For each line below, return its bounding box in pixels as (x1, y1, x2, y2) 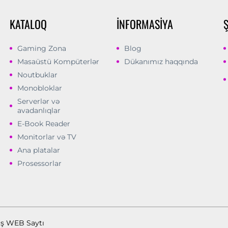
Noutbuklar (17, 70, 58, 79)
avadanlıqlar (17, 105, 61, 115)
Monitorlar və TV (17, 132, 77, 141)
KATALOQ (10, 15, 47, 32)
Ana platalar (17, 145, 61, 155)
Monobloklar (17, 83, 63, 93)
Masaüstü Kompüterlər (17, 56, 100, 66)
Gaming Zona (17, 43, 67, 53)
